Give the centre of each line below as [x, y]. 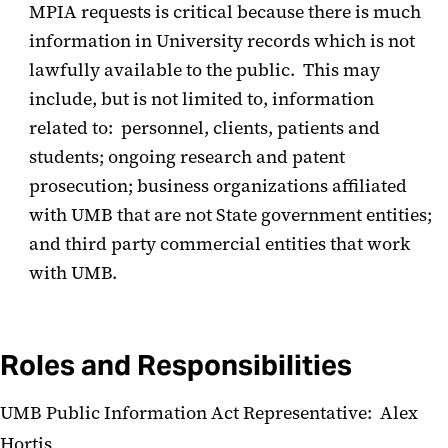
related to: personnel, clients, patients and [204, 128]
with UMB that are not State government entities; [230, 215]
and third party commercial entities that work [219, 244]
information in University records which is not [222, 41]
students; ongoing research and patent [187, 157]
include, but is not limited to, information [201, 99]
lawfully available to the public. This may [204, 70]
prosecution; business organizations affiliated [218, 186]
